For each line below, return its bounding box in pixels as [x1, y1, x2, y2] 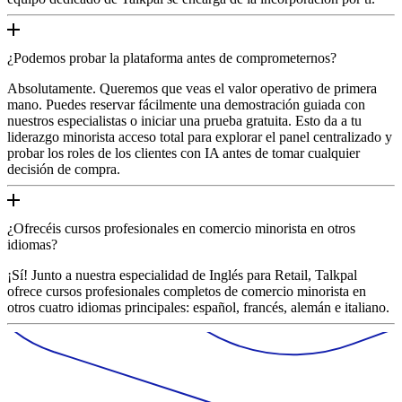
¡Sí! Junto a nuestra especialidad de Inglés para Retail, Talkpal [7, 267, 357, 283]
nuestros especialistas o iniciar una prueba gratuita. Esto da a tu [7, 112, 362, 128]
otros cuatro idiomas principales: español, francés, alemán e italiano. [7, 299, 389, 315]
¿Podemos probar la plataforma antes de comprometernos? [7, 49, 336, 66]
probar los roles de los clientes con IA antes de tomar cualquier [7, 144, 360, 161]
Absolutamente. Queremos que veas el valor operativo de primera [7, 80, 377, 96]
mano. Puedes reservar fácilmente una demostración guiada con [7, 96, 365, 112]
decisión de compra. [7, 161, 120, 177]
